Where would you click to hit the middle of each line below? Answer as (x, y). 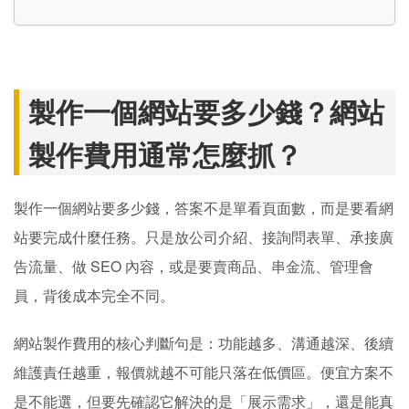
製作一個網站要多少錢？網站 (206, 111)
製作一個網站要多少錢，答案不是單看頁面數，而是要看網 (204, 208)
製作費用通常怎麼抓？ (165, 154)
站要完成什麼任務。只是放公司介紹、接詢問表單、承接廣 (204, 237)
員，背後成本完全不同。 (94, 295)
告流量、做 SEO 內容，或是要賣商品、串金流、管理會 (194, 266)
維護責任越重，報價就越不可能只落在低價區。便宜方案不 (204, 372)
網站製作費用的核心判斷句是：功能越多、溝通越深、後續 (204, 343)
